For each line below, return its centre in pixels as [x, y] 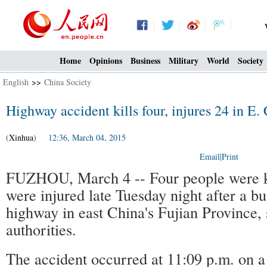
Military [184, 60]
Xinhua [21, 137]
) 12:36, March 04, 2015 [80, 137]
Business [145, 60]
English [16, 82]
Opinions [106, 60]
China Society [68, 82]
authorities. [41, 229]
